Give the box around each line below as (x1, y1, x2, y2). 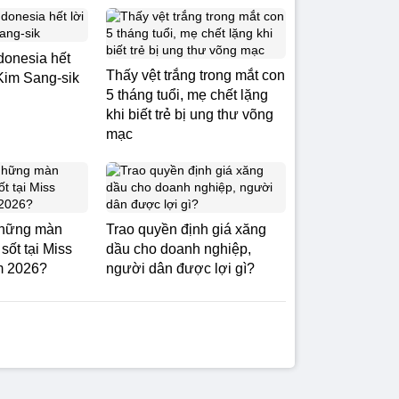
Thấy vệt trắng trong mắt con (106, 68, 285, 83)
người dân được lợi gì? (106, 261, 255, 276)
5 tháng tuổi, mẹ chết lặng (106, 87, 268, 102)
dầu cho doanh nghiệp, (106, 241, 251, 256)
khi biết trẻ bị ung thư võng (106, 107, 273, 122)
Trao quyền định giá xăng (106, 222, 266, 237)
